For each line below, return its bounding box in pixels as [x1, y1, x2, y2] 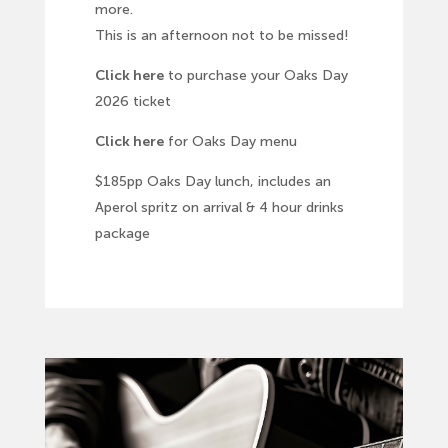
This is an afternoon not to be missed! [94, 27, 349, 45]
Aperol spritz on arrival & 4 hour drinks [94, 199, 344, 217]
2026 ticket [94, 93, 171, 111]
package [94, 225, 150, 243]
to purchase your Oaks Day [163, 67, 348, 85]
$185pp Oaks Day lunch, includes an [94, 173, 331, 191]
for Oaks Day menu [163, 133, 297, 151]
